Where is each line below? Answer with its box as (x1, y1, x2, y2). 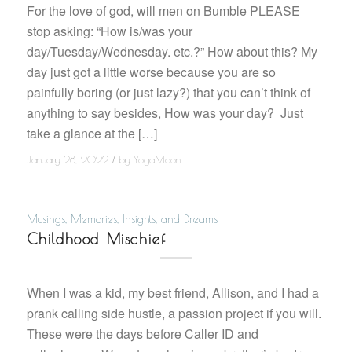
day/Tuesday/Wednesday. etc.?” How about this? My (26, 42, 317, 61)
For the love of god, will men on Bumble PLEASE (26, 2, 300, 20)
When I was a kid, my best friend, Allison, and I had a (26, 283, 319, 302)
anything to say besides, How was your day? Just (26, 104, 303, 123)
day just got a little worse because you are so (26, 63, 276, 82)
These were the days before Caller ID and (26, 324, 258, 343)
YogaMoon (133, 154, 181, 166)
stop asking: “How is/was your (26, 22, 192, 41)
